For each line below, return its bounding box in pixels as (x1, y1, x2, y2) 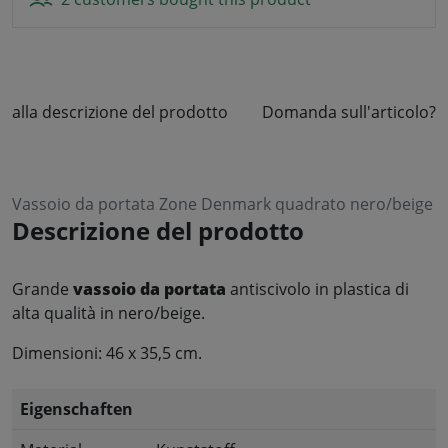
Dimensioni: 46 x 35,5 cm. (12, 341, 202, 364)
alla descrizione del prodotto (12, 100, 228, 123)
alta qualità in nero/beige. (12, 301, 205, 324)
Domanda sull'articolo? (262, 100, 436, 123)
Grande (12, 277, 73, 300)
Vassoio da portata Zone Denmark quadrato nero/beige (12, 192, 433, 215)
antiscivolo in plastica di (230, 277, 409, 300)
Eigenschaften (20, 397, 133, 420)
